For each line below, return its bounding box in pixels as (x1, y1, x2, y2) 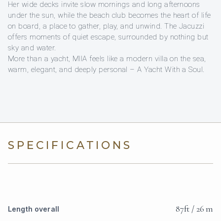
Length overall (8, 205, 59, 214)
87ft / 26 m (175, 203, 213, 215)
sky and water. (8, 43, 56, 53)
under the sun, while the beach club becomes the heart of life (8, 11, 211, 20)
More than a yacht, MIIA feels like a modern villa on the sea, (8, 54, 206, 64)
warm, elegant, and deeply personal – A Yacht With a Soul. (8, 65, 205, 74)
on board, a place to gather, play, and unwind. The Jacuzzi (8, 22, 205, 31)
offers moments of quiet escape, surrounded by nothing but (8, 33, 209, 42)
